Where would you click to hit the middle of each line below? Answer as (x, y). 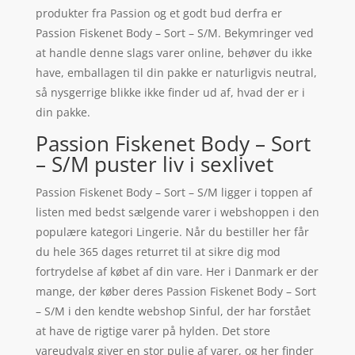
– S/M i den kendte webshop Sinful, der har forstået (173, 311)
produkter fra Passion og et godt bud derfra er (158, 13)
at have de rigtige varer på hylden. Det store (153, 331)
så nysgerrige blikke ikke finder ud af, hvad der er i (170, 93)
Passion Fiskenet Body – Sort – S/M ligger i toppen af (174, 193)
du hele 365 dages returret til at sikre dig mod (158, 252)
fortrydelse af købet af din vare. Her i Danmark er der (177, 272)
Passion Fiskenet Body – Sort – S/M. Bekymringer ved (174, 33)
